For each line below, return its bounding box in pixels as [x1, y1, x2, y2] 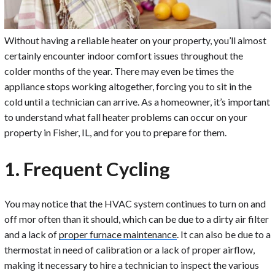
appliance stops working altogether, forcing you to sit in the [4, 80, 252, 92]
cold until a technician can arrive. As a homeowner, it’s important [4, 96, 270, 107]
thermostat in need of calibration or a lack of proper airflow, [4, 243, 255, 255]
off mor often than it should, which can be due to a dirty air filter [4, 212, 269, 225]
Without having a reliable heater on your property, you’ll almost [4, 34, 266, 46]
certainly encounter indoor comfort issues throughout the [4, 50, 243, 61]
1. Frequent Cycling [4, 157, 170, 180]
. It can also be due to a [177, 228, 271, 240]
